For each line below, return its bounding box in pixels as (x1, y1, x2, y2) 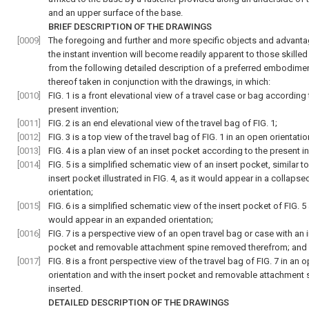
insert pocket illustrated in (48, 173, 153, 183)
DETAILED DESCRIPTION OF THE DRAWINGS (48, 297, 229, 308)
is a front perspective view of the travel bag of (70, 256, 257, 266)
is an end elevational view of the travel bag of (70, 118, 253, 128)
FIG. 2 (48, 118, 70, 128)
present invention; (48, 104, 119, 114)
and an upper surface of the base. (48, 8, 183, 18)
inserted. (48, 283, 83, 294)
